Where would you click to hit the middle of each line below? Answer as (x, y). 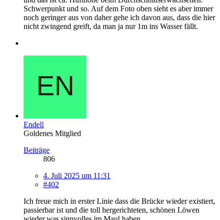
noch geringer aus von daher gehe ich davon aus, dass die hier (119, 17)
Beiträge (37, 150)
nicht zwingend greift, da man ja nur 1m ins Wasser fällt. (111, 26)
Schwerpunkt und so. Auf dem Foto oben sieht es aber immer (118, 8)
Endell (34, 124)
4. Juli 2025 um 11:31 (77, 175)
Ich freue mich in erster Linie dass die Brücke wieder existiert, (119, 201)
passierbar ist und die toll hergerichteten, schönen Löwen (111, 210)
